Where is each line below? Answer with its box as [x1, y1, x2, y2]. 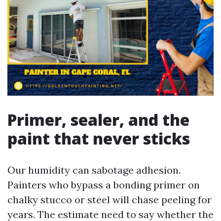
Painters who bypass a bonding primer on [7, 179, 200, 191]
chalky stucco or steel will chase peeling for [7, 193, 212, 206]
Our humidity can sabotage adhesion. [7, 164, 181, 176]
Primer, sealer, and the [7, 109, 189, 130]
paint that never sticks [7, 128, 190, 149]
